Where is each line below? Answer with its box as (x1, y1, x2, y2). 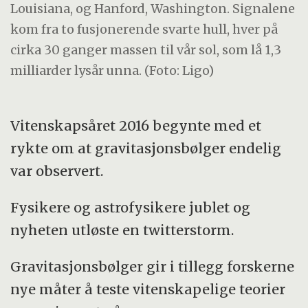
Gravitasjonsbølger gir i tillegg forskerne (10, 257, 295, 275)
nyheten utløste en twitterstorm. (10, 221, 234, 239)
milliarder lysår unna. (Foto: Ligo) (10, 62, 214, 78)
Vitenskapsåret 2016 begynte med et (10, 116, 262, 134)
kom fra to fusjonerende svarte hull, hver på (10, 21, 278, 37)
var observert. (10, 162, 104, 179)
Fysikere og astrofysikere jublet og (10, 198, 251, 216)
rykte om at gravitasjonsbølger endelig (10, 139, 282, 157)
